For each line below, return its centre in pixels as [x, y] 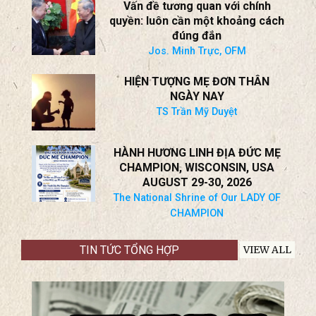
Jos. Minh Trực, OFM [197, 51]
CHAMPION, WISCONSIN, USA [197, 168]
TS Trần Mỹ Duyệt [197, 111]
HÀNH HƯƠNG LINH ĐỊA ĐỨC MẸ [197, 153]
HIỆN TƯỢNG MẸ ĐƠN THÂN [197, 81]
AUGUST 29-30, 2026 [197, 183]
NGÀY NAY [197, 96]
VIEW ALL [267, 250]
